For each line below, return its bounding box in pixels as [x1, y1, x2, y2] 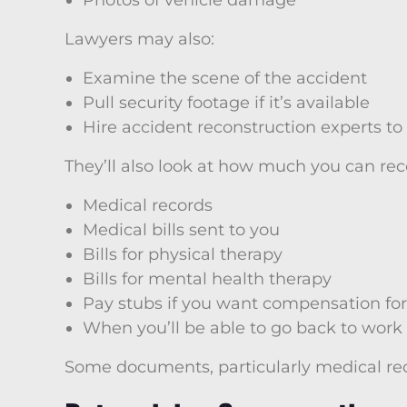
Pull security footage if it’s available [83, 93, 370, 113]
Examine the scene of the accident [83, 68, 367, 88]
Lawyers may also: [65, 29, 214, 49]
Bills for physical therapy [83, 244, 283, 264]
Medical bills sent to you [83, 220, 280, 240]
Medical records [83, 195, 213, 215]
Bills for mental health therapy [83, 269, 332, 289]
